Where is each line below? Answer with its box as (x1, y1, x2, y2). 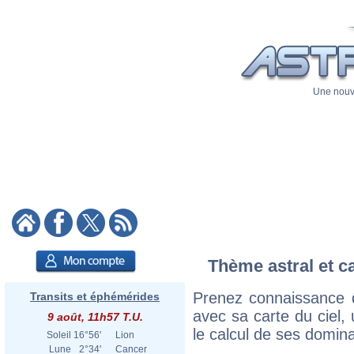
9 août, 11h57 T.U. (47, 311, 143, 323)
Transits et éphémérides (30, 290, 160, 303)
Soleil (47, 330, 71, 341)
